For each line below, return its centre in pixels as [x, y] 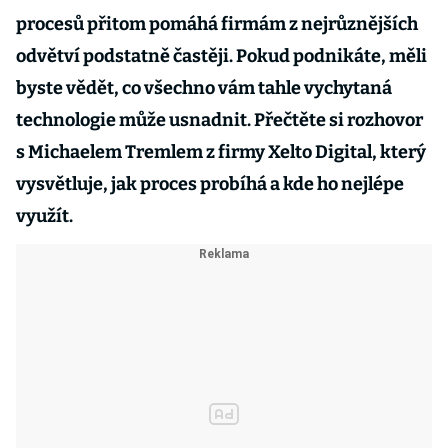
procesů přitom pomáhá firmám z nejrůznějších [217, 24]
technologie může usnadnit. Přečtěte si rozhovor [219, 120]
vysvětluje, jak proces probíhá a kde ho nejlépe [210, 184]
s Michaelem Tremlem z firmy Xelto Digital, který [221, 152]
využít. [44, 216]
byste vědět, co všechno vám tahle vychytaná [204, 88]
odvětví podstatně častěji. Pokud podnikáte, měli [221, 56]
